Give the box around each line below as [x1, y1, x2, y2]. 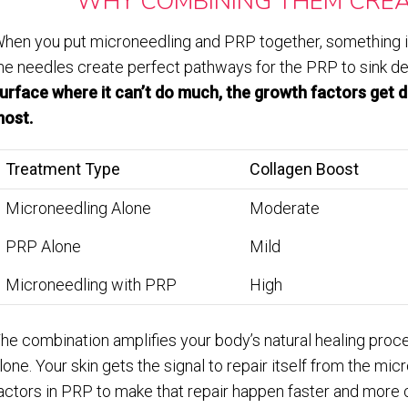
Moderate [250, 199, 320, 219]
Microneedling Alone [5, 199, 151, 219]
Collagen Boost [250, 159, 359, 179]
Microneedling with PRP [5, 275, 177, 295]
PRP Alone [5, 237, 81, 257]
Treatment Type [5, 159, 120, 179]
